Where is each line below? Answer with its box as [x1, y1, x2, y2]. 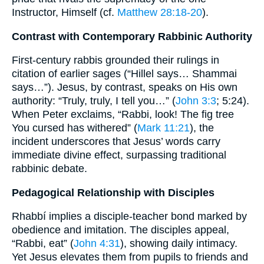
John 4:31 [74, 237, 120, 250]
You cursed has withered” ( [12, 122, 137, 134]
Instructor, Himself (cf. [12, 6, 117, 19]
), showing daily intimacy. [120, 237, 237, 250]
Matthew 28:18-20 [117, 6, 202, 19]
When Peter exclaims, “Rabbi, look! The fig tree [12, 108, 234, 121]
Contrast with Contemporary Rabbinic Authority [12, 30, 252, 42]
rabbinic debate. [12, 163, 87, 175]
